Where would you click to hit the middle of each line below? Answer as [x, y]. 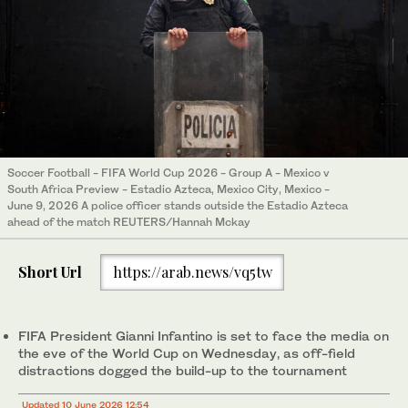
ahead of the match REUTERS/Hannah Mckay [129, 222]
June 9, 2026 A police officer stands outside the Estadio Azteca [178, 206]
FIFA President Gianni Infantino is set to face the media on [204, 335]
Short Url [50, 272]
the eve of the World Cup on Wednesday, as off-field [187, 352]
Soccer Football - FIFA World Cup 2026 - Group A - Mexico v [168, 173]
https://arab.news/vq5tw [192, 272]
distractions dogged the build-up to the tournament [183, 370]
